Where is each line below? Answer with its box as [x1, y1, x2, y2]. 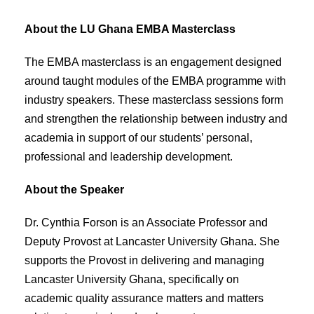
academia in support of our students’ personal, [25, 131, 252, 144]
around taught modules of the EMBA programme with [25, 74, 286, 87]
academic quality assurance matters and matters [25, 292, 264, 304]
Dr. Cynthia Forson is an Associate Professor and [25, 216, 268, 228]
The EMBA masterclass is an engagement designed [25, 55, 282, 68]
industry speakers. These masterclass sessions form [25, 93, 283, 106]
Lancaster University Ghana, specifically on [25, 273, 239, 285]
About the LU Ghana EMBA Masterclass [25, 22, 235, 35]
